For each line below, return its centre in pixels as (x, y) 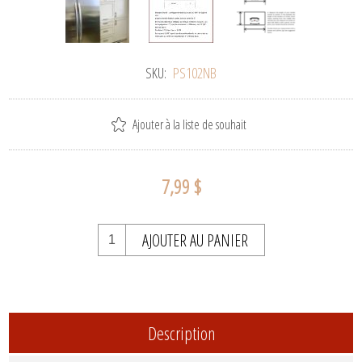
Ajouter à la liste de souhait (189, 124)
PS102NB (195, 72)
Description (181, 333)
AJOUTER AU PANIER (195, 240)
